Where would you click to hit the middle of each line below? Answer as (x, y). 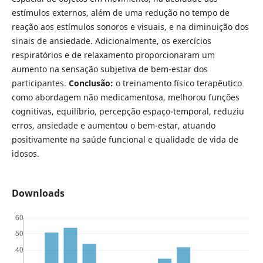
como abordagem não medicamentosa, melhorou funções (125, 97)
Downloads (38, 193)
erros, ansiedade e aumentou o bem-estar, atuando (113, 125)
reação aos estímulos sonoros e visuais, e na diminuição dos (130, 26)
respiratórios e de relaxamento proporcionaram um (113, 55)
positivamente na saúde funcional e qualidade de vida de (125, 139)
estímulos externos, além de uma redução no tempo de (120, 12)
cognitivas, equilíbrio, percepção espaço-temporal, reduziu (128, 111)
